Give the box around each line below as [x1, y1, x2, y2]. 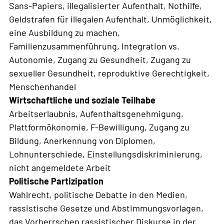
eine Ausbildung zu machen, [9, 26, 120, 38]
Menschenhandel [9, 80, 76, 92]
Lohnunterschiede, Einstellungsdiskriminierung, [9, 148, 202, 159]
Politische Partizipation [9, 175, 103, 186]
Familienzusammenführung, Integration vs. [9, 40, 179, 51]
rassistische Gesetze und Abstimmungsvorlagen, [9, 202, 203, 213]
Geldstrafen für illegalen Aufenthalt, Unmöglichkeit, [9, 13, 212, 24]
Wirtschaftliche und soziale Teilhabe [9, 94, 155, 105]
